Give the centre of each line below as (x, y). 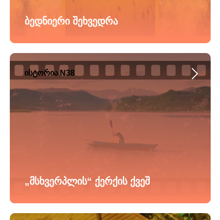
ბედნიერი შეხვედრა (71, 21)
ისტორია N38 (50, 73)
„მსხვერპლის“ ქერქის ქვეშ (87, 181)
